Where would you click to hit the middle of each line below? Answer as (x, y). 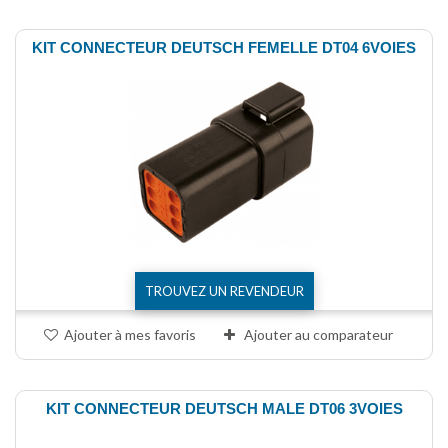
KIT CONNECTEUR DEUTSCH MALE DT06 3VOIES (224, 409)
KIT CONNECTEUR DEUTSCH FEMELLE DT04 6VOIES (224, 47)
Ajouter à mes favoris (130, 335)
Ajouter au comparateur (318, 335)
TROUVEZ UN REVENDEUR (224, 291)
